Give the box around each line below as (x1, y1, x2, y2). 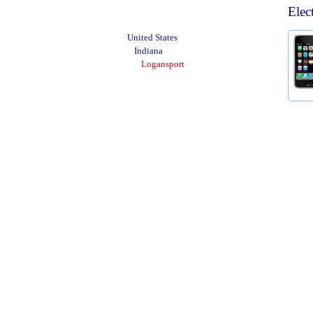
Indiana (134, 45, 163, 56)
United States (127, 32, 177, 43)
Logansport (141, 59, 184, 69)
